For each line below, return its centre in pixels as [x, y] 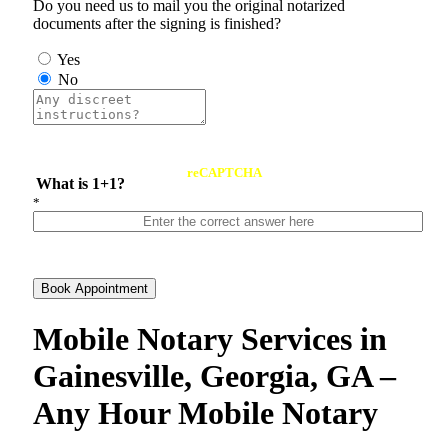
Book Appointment [94, 289]
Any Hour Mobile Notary [205, 412]
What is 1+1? [81, 184]
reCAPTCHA [224, 173]
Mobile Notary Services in [210, 338]
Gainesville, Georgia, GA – [214, 375]
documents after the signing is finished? [157, 24]
